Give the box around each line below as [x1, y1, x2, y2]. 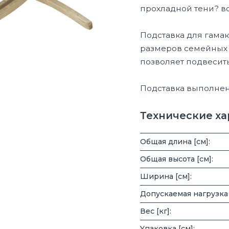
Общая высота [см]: [140, 154, 213, 164]
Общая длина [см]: [140, 136, 210, 146]
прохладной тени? [140, 4, 219, 14]
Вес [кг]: [140, 206, 171, 216]
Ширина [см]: [140, 171, 192, 181]
